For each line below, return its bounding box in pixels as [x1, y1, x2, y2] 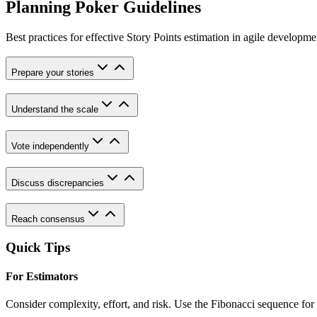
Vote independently [11, 140, 89, 151]
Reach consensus [11, 214, 85, 225]
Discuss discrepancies [11, 177, 104, 188]
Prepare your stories [11, 67, 94, 79]
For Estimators [6, 270, 78, 283]
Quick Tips [6, 239, 70, 255]
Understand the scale [11, 104, 98, 115]
